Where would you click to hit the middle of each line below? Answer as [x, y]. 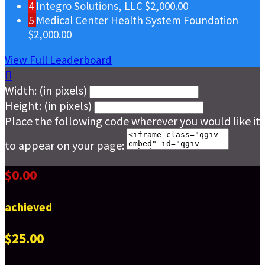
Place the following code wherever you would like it [132, 121]
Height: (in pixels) [48, 105]
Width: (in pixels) [46, 90]
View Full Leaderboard [58, 59]
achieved [28, 206]
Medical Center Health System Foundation [137, 20]
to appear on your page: [64, 145]
